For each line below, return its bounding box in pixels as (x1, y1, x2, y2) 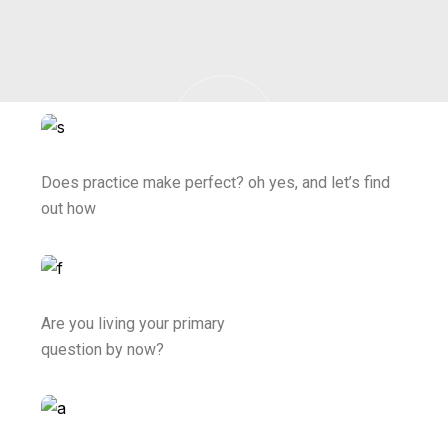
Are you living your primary (41, 313, 226, 333)
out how (41, 199, 97, 219)
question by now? (41, 339, 165, 359)
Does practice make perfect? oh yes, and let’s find (41, 173, 391, 193)
